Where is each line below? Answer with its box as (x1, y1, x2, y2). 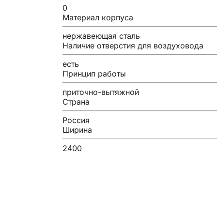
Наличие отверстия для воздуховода (62, 40, 203, 50)
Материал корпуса (62, 12, 133, 22)
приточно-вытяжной (62, 87, 139, 97)
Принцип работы (62, 68, 126, 78)
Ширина (62, 124, 92, 135)
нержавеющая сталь (62, 31, 140, 41)
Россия (62, 115, 90, 125)
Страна (62, 96, 90, 107)
